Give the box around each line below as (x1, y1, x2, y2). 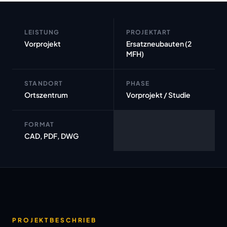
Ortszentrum (24, 90, 68, 99)
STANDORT (24, 80, 63, 87)
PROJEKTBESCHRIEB (12, 216, 97, 224)
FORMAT (24, 121, 55, 128)
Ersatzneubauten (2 (126, 39, 192, 48)
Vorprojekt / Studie (126, 90, 191, 99)
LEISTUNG (24, 28, 60, 36)
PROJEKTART (126, 28, 171, 36)
